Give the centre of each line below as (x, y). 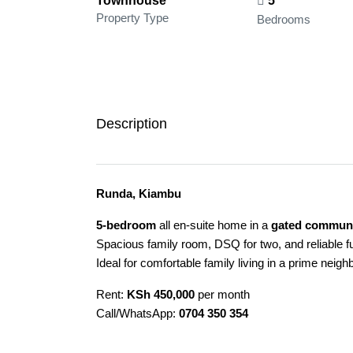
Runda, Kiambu (139, 193)
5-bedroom (126, 225)
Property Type (132, 18)
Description (132, 124)
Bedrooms (284, 19)
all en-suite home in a (214, 225)
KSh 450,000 (161, 294)
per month (222, 294)
